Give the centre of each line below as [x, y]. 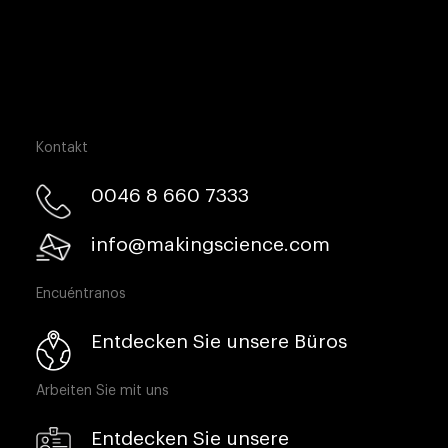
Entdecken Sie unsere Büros [218, 341]
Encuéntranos [80, 293]
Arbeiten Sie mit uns [102, 390]
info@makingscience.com [210, 244]
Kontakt [61, 147]
